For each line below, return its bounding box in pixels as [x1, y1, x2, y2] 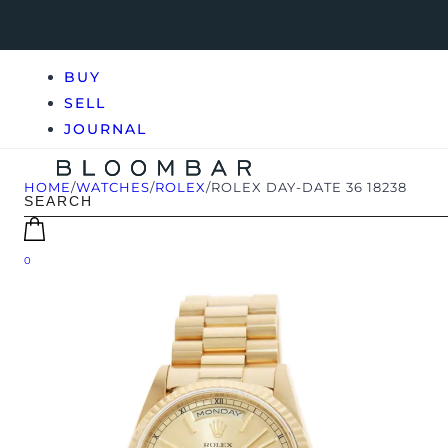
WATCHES [76, 179, 150, 195]
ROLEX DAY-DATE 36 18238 [211, 179, 407, 195]
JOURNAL [64, 120, 147, 138]
